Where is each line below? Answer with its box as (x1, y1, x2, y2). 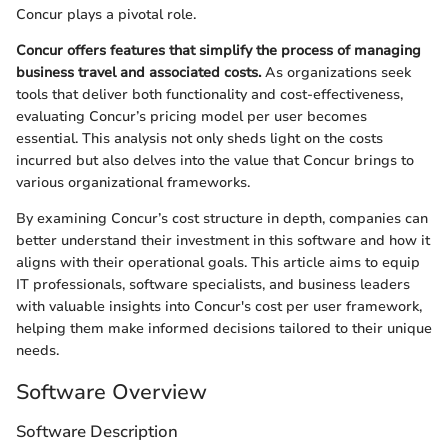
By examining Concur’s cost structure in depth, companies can (16, 208, 428, 228)
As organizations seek (261, 62, 411, 82)
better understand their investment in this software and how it (16, 230, 430, 250)
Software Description (16, 420, 178, 443)
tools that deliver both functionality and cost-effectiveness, (16, 84, 403, 104)
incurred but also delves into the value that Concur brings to (16, 150, 414, 170)
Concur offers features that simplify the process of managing (16, 40, 421, 60)
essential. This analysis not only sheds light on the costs (16, 128, 383, 148)
